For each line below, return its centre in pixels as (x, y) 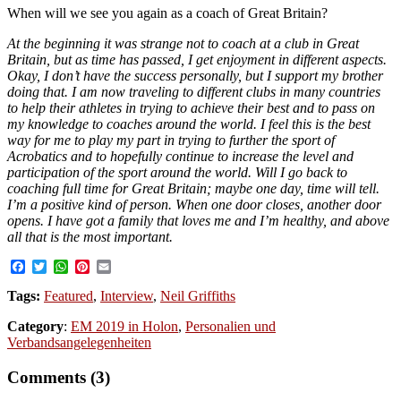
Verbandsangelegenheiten (79, 343)
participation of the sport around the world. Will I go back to (177, 173)
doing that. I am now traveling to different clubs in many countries (194, 92)
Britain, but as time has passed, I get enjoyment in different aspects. (197, 60)
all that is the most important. (90, 237)
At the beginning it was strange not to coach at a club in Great (183, 44)
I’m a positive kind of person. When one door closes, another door (194, 205)
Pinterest (114, 267)
